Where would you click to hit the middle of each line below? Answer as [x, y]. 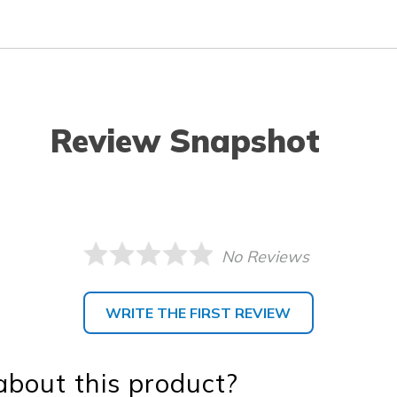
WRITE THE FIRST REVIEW [198, 312]
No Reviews [266, 256]
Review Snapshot [185, 140]
